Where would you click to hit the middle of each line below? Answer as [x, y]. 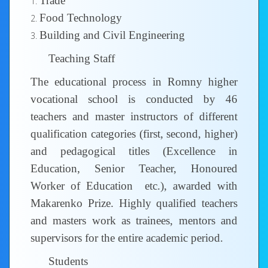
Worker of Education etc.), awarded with [134, 186]
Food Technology [81, 18]
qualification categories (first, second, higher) [134, 134]
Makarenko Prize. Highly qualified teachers [134, 203]
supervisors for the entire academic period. [127, 238]
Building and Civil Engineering [112, 35]
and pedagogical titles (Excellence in [134, 151]
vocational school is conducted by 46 [134, 99]
